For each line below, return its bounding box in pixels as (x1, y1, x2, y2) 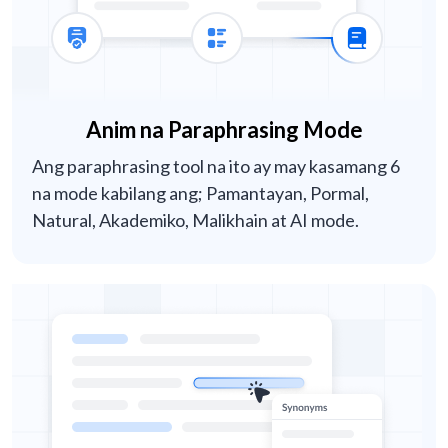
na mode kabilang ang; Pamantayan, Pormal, (32, 182, 369, 205)
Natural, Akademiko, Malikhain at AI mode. (32, 209, 359, 232)
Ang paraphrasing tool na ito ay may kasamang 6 (32, 155, 400, 178)
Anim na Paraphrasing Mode (85, 116, 363, 144)
